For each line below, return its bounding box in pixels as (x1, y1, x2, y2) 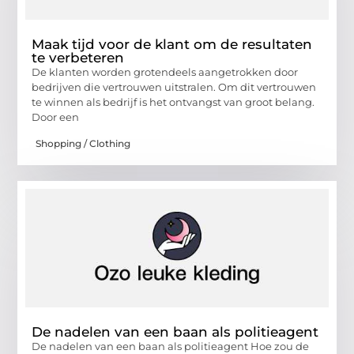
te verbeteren (32, 50, 125, 66)
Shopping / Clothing (36, 137, 131, 149)
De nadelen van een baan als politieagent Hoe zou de (32, 339, 310, 352)
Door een (32, 111, 80, 124)
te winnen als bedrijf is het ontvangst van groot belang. (32, 96, 315, 109)
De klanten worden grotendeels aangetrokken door (32, 66, 299, 79)
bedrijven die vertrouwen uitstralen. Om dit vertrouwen (32, 81, 317, 94)
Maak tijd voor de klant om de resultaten (32, 36, 313, 53)
